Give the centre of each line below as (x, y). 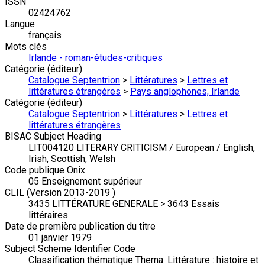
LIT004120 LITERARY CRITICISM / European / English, (142, 148)
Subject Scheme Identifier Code (70, 249)
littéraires (48, 215)
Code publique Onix (45, 170)
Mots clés (26, 47)
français (45, 35)
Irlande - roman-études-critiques (96, 58)
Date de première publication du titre (80, 227)
